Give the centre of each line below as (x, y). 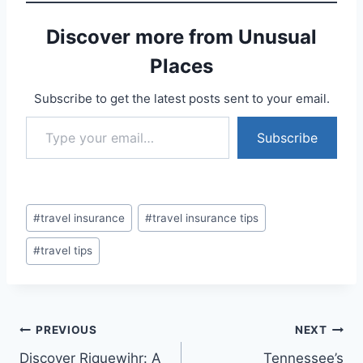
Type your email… (31, 116)
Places (181, 66)
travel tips (67, 251)
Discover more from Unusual (181, 37)
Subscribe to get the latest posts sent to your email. (181, 99)
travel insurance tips (206, 218)
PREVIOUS (66, 330)
